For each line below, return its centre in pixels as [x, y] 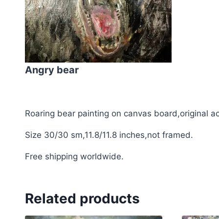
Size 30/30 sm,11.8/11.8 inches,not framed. [109, 135]
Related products [82, 199]
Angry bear [52, 70]
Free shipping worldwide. [74, 157]
